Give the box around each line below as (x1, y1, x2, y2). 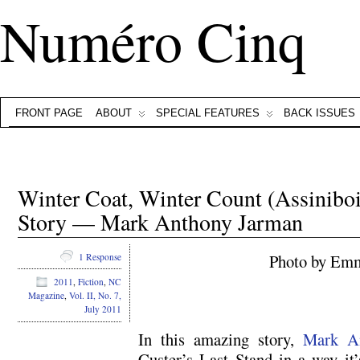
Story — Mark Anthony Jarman (18, 207, 303, 237)
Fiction (78, 276, 104, 288)
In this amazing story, (138, 328, 303, 350)
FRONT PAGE (15, 107, 83, 119)
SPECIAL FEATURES (156, 107, 260, 119)
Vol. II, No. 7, (69, 289, 121, 302)
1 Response (79, 250, 121, 263)
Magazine (28, 289, 64, 302)
